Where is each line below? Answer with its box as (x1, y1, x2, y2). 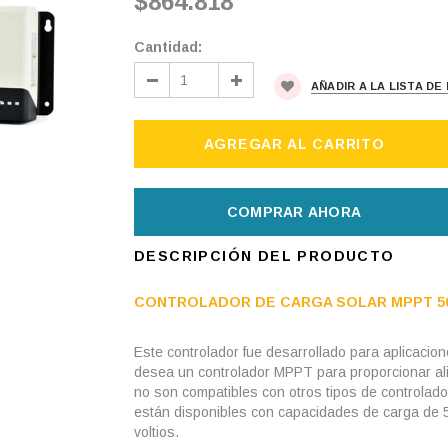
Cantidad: (134, 39, 202, 55)
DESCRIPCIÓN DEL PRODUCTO (134, 248, 395, 264)
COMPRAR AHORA (226, 204, 362, 220)
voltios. (134, 424, 179, 440)
